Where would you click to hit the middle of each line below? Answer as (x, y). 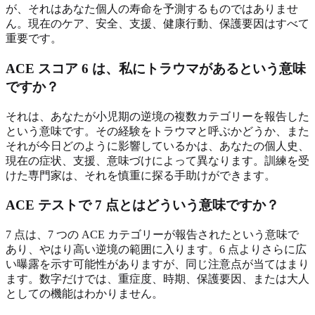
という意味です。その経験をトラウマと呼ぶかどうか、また (157, 131)
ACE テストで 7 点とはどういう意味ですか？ (142, 205)
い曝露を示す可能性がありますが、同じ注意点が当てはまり (157, 264)
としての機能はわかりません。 (84, 294)
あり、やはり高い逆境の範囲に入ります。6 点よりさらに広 (156, 250)
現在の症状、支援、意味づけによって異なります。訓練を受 (157, 160)
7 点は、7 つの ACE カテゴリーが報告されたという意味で (152, 235)
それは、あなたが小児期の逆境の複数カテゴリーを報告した (157, 116)
